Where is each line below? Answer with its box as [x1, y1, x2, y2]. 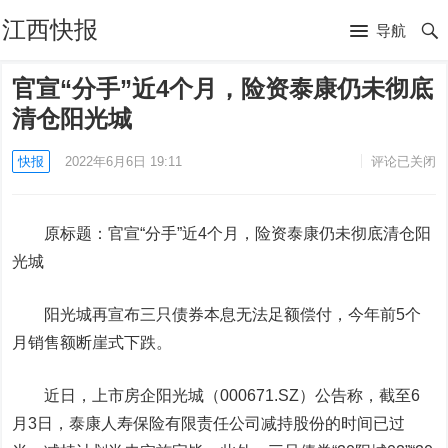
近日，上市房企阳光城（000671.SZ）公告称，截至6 [12, 387, 421, 404]
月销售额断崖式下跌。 [12, 334, 173, 351]
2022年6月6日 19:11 [65, 154, 183, 169]
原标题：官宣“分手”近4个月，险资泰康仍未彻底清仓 [12, 225, 416, 242]
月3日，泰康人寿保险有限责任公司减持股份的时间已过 [12, 415, 406, 432]
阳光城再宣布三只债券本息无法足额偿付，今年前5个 [12, 306, 422, 323]
